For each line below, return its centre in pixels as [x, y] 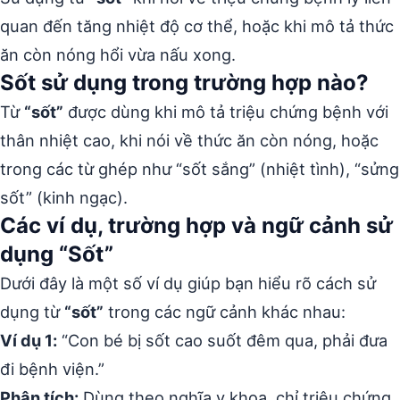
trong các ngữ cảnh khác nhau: [225, 312]
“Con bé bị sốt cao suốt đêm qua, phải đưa [222, 340]
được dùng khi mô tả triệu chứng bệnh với [226, 112]
